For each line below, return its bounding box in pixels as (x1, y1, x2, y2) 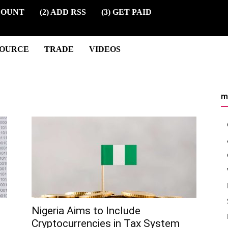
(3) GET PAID (101, 7, 152, 16)
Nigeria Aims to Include (32, 204, 140, 217)
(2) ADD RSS (39, 7, 86, 16)
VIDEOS (89, 44, 121, 53)
